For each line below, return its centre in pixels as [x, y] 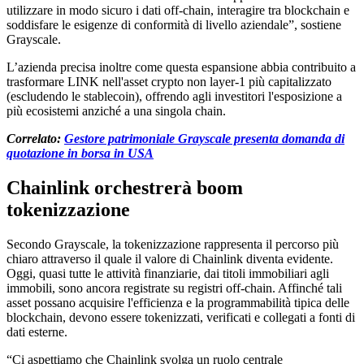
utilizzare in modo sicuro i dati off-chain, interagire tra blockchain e [178, 10]
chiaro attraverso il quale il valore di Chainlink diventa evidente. [170, 258]
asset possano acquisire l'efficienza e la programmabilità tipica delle [178, 302]
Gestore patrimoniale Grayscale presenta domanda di [204, 138]
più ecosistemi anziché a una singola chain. [116, 110]
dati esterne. [37, 331]
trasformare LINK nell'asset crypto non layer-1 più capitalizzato [169, 81]
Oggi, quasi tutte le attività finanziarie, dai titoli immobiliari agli [168, 273]
